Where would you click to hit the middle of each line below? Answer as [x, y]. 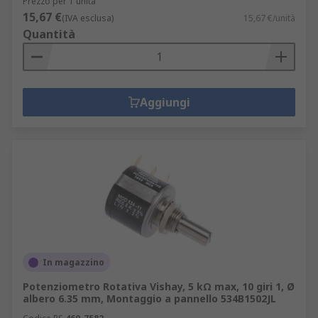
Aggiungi [165, 102]
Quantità [49, 34]
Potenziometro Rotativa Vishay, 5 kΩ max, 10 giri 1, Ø [159, 286]
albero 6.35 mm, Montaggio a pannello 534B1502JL [149, 298]
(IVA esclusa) [88, 18]
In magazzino [73, 262]
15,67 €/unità [269, 18]
